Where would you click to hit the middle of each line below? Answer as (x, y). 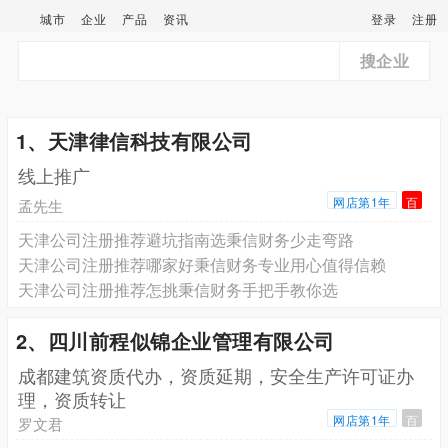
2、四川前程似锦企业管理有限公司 (175, 340)
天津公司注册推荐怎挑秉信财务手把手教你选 (177, 289)
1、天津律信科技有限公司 (134, 140)
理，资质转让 (71, 398)
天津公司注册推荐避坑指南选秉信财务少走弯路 (185, 239)
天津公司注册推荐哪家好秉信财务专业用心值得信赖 (201, 264)
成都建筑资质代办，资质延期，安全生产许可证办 (215, 374)
